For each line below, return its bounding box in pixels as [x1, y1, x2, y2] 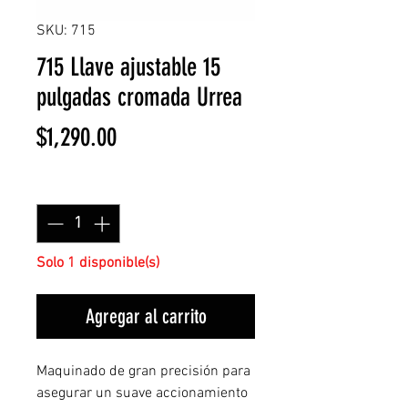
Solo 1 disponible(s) [36, 254, 159, 272]
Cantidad [36, 177, 98, 196]
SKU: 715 [36, 22, 96, 40]
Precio [116, 121, 168, 151]
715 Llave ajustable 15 [36, 52, 220, 82]
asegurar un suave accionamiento [36, 384, 248, 403]
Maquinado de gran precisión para [36, 362, 250, 381]
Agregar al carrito [85, 304, 207, 329]
